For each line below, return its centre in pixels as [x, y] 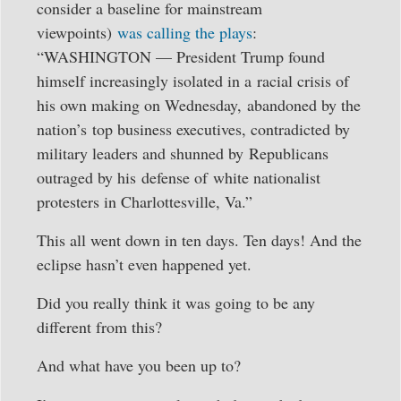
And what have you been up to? [139, 366]
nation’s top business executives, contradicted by [193, 128]
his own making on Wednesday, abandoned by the [199, 104]
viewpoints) [77, 32]
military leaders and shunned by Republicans [183, 153]
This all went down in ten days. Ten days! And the [199, 240]
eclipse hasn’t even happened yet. [144, 264]
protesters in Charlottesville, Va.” [145, 201]
